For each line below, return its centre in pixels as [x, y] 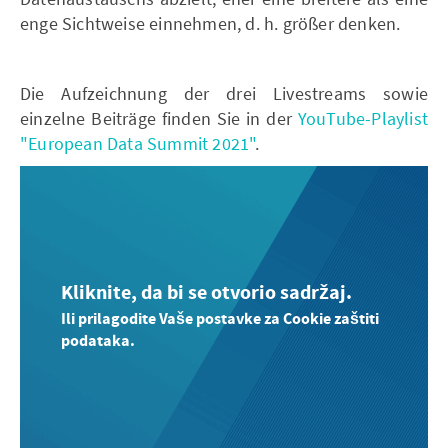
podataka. [97, 340]
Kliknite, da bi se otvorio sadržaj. [206, 293]
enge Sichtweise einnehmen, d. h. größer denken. [210, 23]
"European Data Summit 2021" [138, 143]
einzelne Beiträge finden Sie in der [159, 118]
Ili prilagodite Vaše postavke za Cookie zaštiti [219, 318]
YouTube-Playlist [362, 118]
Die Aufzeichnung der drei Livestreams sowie [224, 93]
